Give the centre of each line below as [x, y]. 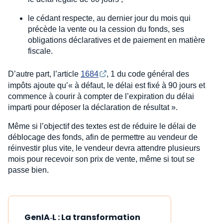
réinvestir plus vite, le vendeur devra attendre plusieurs [104, 148]
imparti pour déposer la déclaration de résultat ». [93, 107]
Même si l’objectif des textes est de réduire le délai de [102, 126]
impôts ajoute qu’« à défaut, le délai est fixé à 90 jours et [107, 85]
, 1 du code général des [149, 74]
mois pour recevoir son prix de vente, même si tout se [101, 159]
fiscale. [40, 51]
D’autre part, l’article [44, 74]
